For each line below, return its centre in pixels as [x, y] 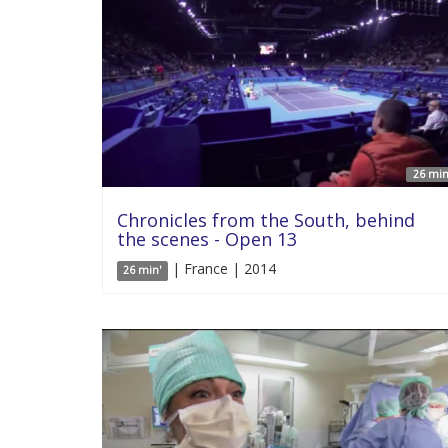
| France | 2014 [221, 269]
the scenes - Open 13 [207, 239]
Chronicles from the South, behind [266, 220]
